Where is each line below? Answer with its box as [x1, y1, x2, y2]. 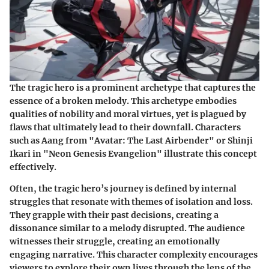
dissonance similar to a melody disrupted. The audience [10, 222, 245, 234]
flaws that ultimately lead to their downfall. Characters [10, 121, 241, 133]
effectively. [10, 161, 56, 172]
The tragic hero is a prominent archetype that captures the [10, 82, 256, 93]
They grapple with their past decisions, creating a [10, 209, 219, 220]
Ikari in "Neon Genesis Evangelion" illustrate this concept [10, 148, 257, 159]
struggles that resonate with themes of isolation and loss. [10, 196, 253, 207]
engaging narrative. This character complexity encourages [10, 249, 258, 260]
